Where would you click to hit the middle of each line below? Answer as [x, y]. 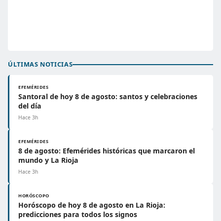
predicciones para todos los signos [78, 214]
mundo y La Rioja [48, 160]
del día [30, 106]
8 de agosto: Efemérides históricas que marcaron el [107, 151]
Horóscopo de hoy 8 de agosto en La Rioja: [92, 205]
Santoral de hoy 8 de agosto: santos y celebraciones [108, 96]
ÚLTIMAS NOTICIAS [40, 64]
